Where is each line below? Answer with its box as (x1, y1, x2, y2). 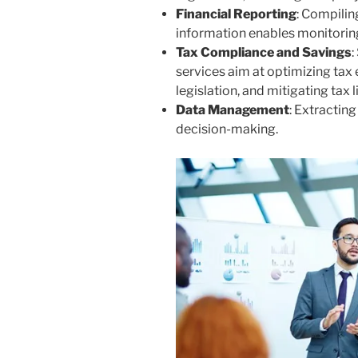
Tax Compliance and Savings (176, 45, 352, 61)
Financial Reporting (176, 6, 296, 22)
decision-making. (176, 121, 278, 137)
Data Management (176, 102, 289, 118)
